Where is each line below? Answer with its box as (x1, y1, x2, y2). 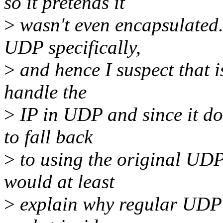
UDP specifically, (4, 36, 141, 58)
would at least (4, 171, 114, 193)
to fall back (4, 126, 93, 148)
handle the (4, 81, 87, 103)
